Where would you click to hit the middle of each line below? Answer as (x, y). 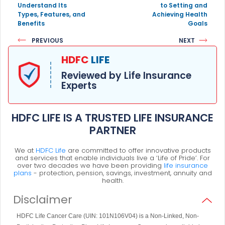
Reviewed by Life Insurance (126, 75)
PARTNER (113, 130)
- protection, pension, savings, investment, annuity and (122, 173)
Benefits (31, 23)
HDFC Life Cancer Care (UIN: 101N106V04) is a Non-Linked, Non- (108, 216)
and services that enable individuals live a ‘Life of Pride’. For (113, 158)
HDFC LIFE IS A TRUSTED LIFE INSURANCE (113, 118)
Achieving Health (180, 14)
